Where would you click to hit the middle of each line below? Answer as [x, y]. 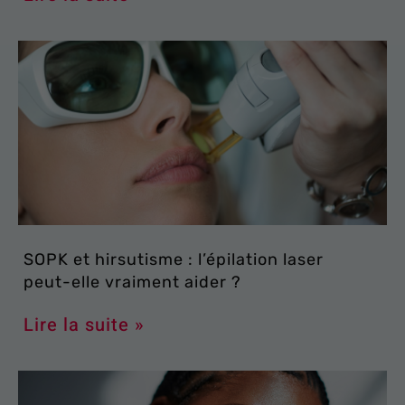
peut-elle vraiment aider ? [132, 282]
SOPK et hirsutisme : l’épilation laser [174, 259]
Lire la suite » [84, 325]
